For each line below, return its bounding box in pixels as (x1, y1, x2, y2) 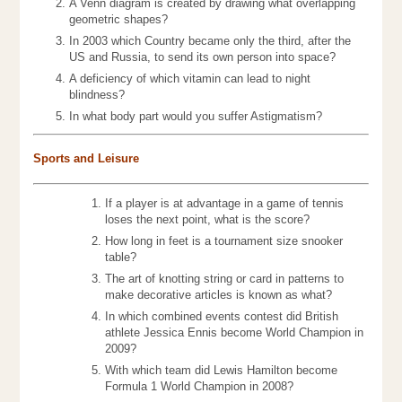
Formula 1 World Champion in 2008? (105, 380, 294, 394)
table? (105, 250, 137, 265)
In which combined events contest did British (105, 310, 339, 324)
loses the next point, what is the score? (105, 213, 310, 227)
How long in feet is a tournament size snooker (105, 234, 344, 249)
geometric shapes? (69, 13, 169, 27)
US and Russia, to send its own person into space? (69, 50, 336, 65)
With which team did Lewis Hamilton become (105, 363, 338, 378)
